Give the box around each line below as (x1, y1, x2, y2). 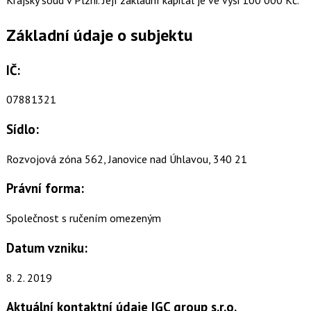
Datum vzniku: (6, 239, 87, 256)
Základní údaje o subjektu (6, 24, 193, 46)
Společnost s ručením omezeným (6, 211, 161, 226)
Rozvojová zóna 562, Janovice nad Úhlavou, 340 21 (6, 151, 247, 166)
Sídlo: (6, 121, 39, 138)
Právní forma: (6, 180, 84, 197)
